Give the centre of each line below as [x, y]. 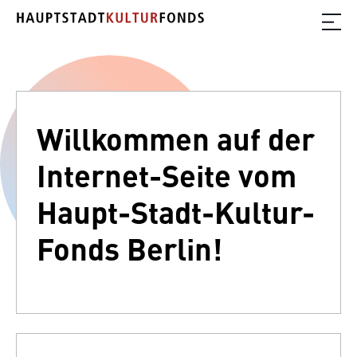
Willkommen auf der [176, 138]
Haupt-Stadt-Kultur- [176, 212]
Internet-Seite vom [167, 175]
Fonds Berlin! [129, 248]
